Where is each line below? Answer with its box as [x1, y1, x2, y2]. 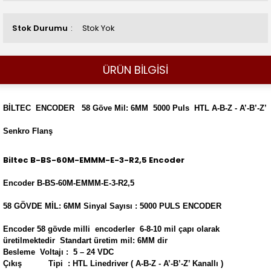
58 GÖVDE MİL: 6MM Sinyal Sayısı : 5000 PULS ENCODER [3, 201, 224, 211]
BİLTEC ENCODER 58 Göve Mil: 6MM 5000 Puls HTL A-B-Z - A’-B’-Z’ [3, 103, 267, 113]
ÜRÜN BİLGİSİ [103, 62, 168, 77]
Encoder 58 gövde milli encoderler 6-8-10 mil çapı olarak [3, 224, 220, 233]
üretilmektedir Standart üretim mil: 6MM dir [3, 236, 170, 245]
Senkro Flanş [3, 126, 53, 135]
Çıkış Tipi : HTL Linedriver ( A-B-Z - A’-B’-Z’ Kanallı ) [3, 259, 223, 268]
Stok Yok [82, 22, 115, 34]
